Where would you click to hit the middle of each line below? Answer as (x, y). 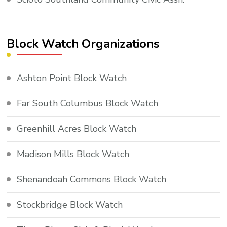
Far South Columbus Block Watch (88, 103)
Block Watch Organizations (83, 43)
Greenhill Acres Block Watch (77, 128)
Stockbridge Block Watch (70, 204)
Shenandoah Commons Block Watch (92, 179)
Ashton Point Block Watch (72, 78)
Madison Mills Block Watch (73, 154)
